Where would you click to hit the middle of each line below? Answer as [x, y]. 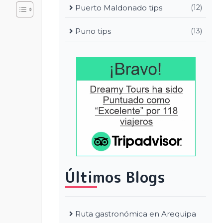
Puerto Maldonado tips [118, 8]
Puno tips [92, 31]
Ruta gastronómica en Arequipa [136, 214]
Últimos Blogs [115, 177]
